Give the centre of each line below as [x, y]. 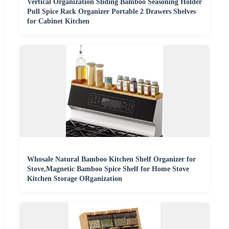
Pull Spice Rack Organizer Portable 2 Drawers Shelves [111, 11]
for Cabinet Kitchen [58, 21]
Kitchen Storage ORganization [75, 178]
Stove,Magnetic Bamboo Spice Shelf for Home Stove [108, 169]
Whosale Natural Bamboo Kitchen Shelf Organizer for [111, 159]
